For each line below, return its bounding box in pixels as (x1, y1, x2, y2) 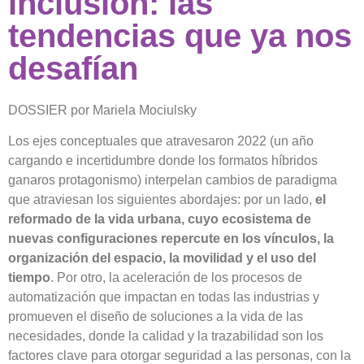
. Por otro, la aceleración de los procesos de (50, 270, 302, 284)
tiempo (8, 270, 50, 284)
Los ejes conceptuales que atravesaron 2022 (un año (8, 133, 314, 148)
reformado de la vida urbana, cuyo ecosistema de (8, 211, 311, 226)
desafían (8, 50, 138, 86)
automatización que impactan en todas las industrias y (8, 289, 319, 304)
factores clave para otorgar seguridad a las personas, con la (8, 348, 351, 362)
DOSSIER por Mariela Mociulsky (8, 102, 197, 117)
